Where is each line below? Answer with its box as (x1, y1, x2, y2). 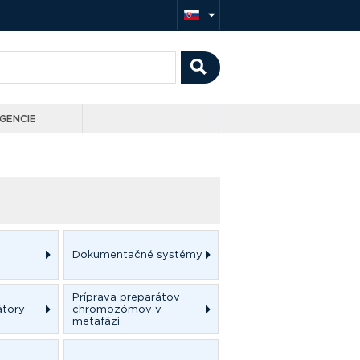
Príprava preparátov (72, 291, 180, 303)
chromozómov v (72, 303, 162, 315)
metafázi (72, 315, 120, 327)
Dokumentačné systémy (72, 248, 202, 260)
